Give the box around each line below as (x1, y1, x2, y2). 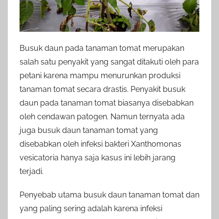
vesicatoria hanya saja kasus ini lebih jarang (20, 153, 175, 163)
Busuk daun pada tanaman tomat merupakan (20, 44, 184, 53)
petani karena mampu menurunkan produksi (20, 71, 180, 81)
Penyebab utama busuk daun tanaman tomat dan (20, 190, 199, 200)
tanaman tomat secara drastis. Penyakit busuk (20, 85, 185, 94)
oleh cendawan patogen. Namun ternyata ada (20, 112, 185, 122)
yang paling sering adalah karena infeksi (20, 204, 162, 214)
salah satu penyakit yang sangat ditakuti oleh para (20, 57, 199, 67)
